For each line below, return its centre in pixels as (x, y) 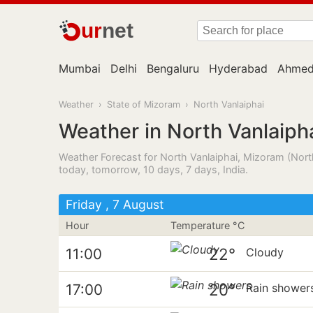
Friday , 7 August (115, 204)
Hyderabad (238, 68)
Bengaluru (173, 68)
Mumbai (80, 68)
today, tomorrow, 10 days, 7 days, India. (153, 169)
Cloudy (265, 253)
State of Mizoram (144, 104)
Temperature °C (208, 225)
